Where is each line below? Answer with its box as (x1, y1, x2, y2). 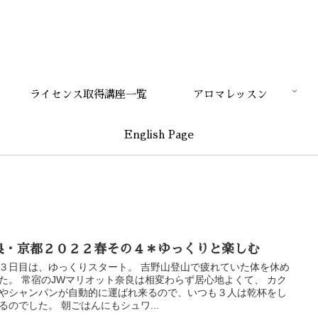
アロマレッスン (192, 89, 268, 99)
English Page (124, 129, 194, 140)
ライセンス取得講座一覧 (29, 89, 147, 99)
